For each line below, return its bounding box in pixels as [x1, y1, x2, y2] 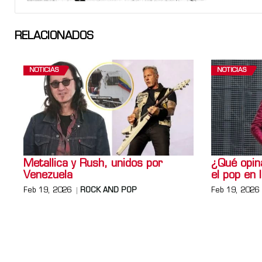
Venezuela [23, 170, 73, 181]
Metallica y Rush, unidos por [23, 158, 163, 170]
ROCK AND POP [80, 187, 137, 194]
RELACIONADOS [15, 31, 94, 43]
